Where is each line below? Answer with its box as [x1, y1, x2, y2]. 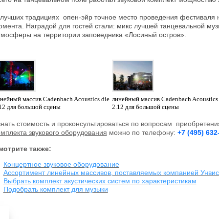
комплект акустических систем [32, 177, 130, 185]
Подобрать [3, 185, 40, 193]
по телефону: [131, 129, 177, 136]
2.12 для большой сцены [111, 103, 179, 110]
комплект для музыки [40, 185, 108, 193]
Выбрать [3, 177, 33, 185]
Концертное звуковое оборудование [3, 160, 119, 168]
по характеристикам [130, 177, 197, 185]
